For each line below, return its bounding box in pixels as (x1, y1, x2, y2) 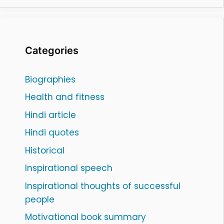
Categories (25, 44, 78, 56)
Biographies (25, 73, 75, 85)
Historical (25, 144, 64, 156)
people (25, 193, 54, 205)
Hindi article (25, 108, 76, 121)
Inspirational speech (25, 162, 112, 174)
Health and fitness (25, 91, 104, 103)
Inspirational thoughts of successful (25, 179, 180, 192)
